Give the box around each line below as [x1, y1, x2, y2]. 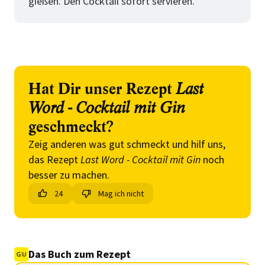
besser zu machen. [28, 168, 109, 182]
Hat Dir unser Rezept [28, 79, 176, 99]
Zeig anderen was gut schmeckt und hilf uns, [28, 137, 225, 151]
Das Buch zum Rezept [28, 247, 131, 261]
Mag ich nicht [98, 188, 144, 199]
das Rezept [28, 153, 80, 166]
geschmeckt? [28, 117, 114, 137]
